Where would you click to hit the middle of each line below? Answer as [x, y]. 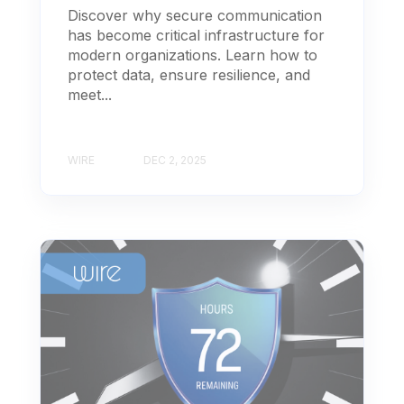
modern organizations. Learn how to [193, 55]
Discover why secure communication [195, 15]
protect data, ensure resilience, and [189, 74]
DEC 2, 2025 [175, 160]
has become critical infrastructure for [196, 35]
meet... [90, 94]
